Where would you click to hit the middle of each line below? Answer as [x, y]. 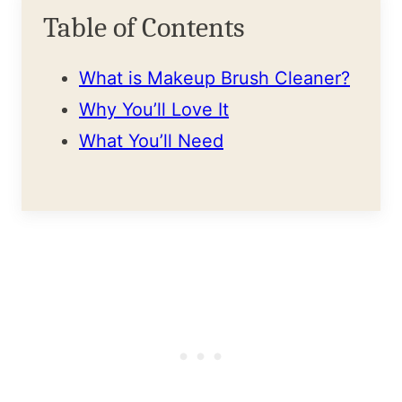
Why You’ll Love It [154, 110]
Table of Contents [144, 28]
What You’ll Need [151, 141]
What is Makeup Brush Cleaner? [214, 79]
